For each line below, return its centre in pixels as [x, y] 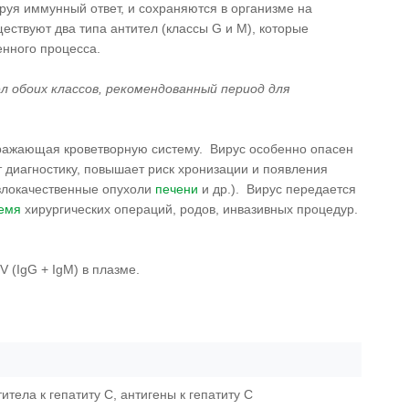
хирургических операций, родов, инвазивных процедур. [189, 209]
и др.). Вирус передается [277, 189]
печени [177, 189]
